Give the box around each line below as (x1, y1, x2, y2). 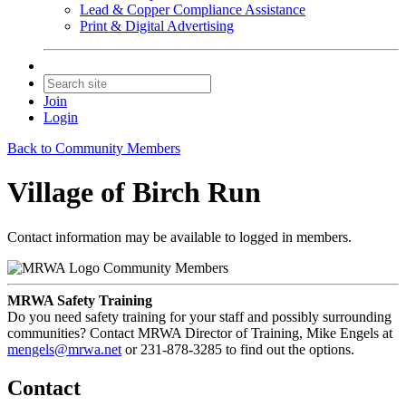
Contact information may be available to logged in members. (7, 228, 352, 245)
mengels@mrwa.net (7, 341, 121, 357)
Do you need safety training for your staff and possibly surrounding (7, 308, 391, 324)
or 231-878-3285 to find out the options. (121, 341, 354, 357)
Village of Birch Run (7, 176, 261, 209)
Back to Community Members (7, 140, 180, 156)
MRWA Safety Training (7, 292, 152, 308)
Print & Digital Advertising (80, 18, 234, 34)
